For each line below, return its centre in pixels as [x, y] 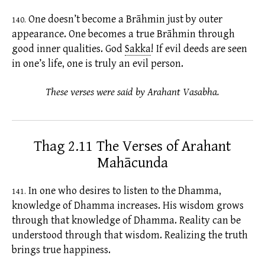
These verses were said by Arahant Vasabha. [132, 92]
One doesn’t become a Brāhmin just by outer [124, 20]
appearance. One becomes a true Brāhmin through [123, 34]
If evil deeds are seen [201, 49]
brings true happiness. [61, 250]
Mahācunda [132, 163]
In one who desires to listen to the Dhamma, [124, 190]
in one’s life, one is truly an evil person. [98, 64]
